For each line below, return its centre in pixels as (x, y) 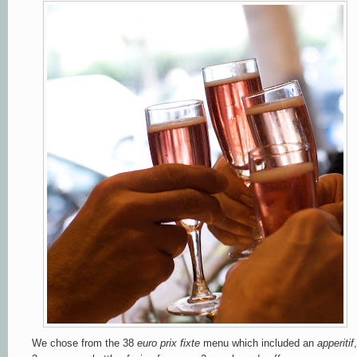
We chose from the (77, 343)
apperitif (335, 343)
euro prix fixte (167, 343)
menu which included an (259, 343)
